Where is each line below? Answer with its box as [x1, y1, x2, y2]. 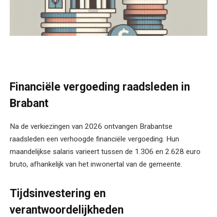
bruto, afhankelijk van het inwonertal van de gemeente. [10, 160, 182, 169]
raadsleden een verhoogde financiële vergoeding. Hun [10, 135, 179, 144]
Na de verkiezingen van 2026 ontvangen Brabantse [10, 122, 172, 131]
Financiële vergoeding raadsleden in [10, 80, 190, 94]
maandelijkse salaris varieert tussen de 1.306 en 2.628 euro [10, 147, 201, 156]
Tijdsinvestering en [10, 187, 106, 201]
